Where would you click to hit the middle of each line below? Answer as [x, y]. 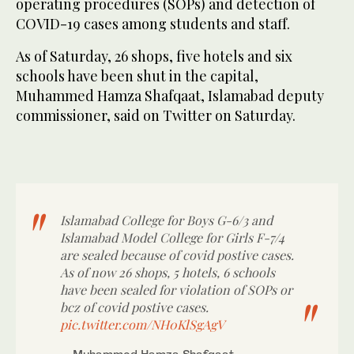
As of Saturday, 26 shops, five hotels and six [154, 56]
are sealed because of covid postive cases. [177, 255]
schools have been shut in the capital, [137, 76]
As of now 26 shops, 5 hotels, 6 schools [168, 273]
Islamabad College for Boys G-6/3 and [166, 220]
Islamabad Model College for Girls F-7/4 [172, 238]
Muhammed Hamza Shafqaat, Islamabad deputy [170, 96]
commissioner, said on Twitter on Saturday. [156, 116]
